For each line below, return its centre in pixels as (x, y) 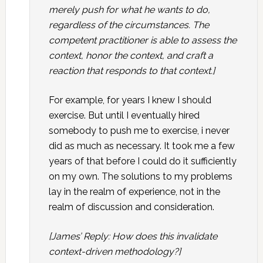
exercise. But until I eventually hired (124, 115)
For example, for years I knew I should (130, 100)
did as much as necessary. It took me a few (141, 146)
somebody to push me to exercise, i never (139, 131)
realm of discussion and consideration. (131, 207)
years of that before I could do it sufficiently (142, 161)
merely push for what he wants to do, (129, 10)
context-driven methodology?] (114, 252)
